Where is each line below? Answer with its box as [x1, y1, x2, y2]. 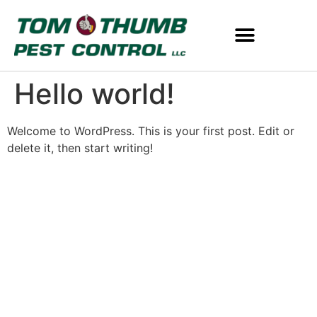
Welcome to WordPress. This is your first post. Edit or [7, 123, 294, 138]
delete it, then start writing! [7, 140, 153, 155]
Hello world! [14, 76, 175, 111]
